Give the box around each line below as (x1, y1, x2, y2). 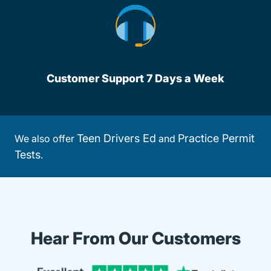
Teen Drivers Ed (77, 132, 156, 145)
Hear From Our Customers (30, 228, 241, 249)
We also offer (15, 132, 77, 145)
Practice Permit (178, 132, 255, 145)
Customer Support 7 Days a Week (47, 72, 224, 85)
